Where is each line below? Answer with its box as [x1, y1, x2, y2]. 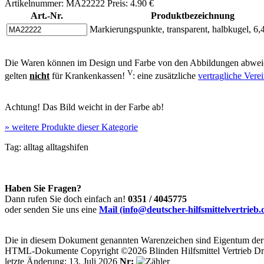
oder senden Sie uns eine [5, 204, 99, 214]
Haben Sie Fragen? [5, 183, 81, 193]
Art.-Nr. [31, 11, 63, 21]
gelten [5, 71, 29, 81]
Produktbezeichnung [151, 11, 235, 21]
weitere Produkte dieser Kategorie [9, 121, 138, 132]
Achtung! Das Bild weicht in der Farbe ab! [5, 101, 164, 112]
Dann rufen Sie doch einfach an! [5, 193, 128, 204]
